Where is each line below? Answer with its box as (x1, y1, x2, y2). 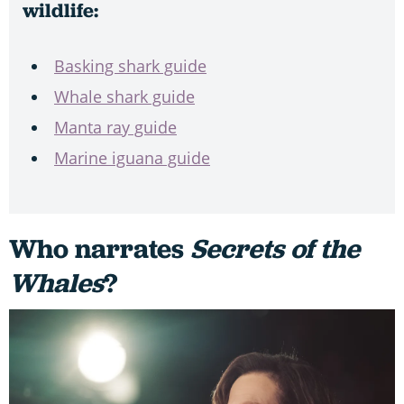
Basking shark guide (54, 55, 207, 78)
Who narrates (9, 231, 190, 267)
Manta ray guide (54, 116, 177, 139)
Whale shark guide (54, 86, 195, 108)
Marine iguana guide (54, 147, 210, 170)
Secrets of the (190, 231, 360, 267)
